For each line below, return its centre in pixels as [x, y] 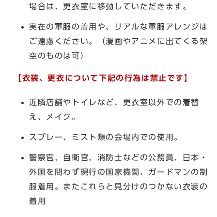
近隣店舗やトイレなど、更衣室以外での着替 [115, 102]
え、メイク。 [55, 116]
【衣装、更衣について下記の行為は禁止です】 [103, 78]
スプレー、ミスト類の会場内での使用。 [106, 137]
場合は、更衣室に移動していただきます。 [110, 6]
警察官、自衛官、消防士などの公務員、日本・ [119, 157]
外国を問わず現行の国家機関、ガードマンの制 [119, 172]
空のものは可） [59, 55]
